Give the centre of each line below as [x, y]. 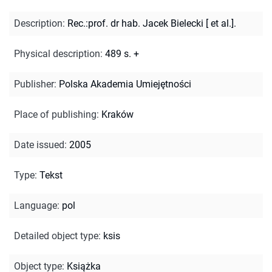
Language [36, 205]
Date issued [39, 144]
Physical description [57, 53]
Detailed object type [56, 236]
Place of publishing [55, 114]
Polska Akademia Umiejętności [125, 84]
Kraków [117, 114]
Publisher [34, 84]
